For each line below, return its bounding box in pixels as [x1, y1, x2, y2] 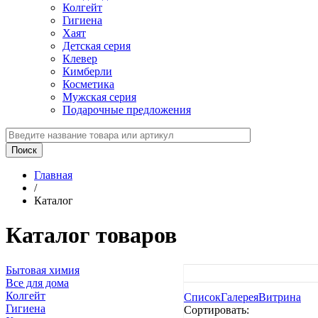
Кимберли [62, 65, 112, 77]
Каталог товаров [6, 222, 177, 248]
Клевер [62, 53, 97, 65]
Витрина [258, 290, 301, 303]
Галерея [221, 290, 258, 303]
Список [184, 290, 221, 303]
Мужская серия [62, 91, 136, 103]
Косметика [62, 78, 114, 90]
